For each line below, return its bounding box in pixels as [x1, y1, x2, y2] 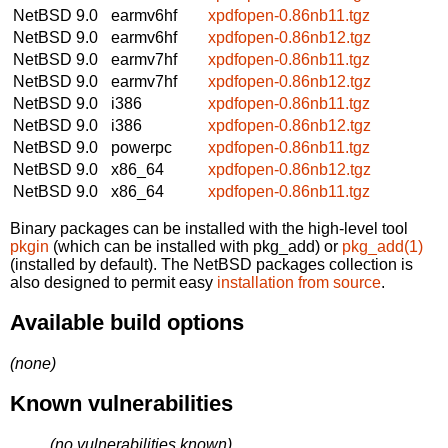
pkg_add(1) [342, 237, 423, 255]
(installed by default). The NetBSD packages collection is [10, 255, 413, 273]
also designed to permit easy [10, 273, 217, 291]
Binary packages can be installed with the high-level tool [10, 219, 408, 237]
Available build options [10, 310, 244, 336]
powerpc [111, 138, 172, 156]
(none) [10, 354, 56, 372]
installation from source [217, 273, 381, 291]
